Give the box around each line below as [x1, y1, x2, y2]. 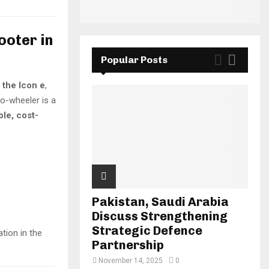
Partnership [92, 238, 164, 253]
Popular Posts [101, 54, 168, 65]
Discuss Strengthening [92, 209, 228, 224]
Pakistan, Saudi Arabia [92, 195, 229, 210]
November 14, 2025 [98, 256, 163, 265]
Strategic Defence [92, 223, 202, 238]
